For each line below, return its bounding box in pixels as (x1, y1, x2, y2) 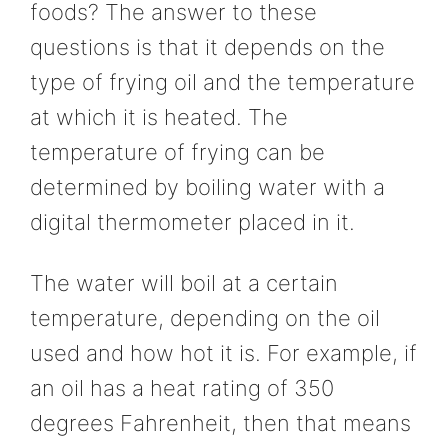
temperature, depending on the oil (30, 305, 380, 332)
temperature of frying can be (30, 138, 325, 165)
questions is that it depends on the (30, 33, 385, 60)
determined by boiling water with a (30, 173, 385, 200)
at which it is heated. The (30, 103, 288, 130)
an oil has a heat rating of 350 (30, 375, 334, 402)
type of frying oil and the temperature (30, 68, 415, 95)
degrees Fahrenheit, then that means (30, 410, 411, 437)
